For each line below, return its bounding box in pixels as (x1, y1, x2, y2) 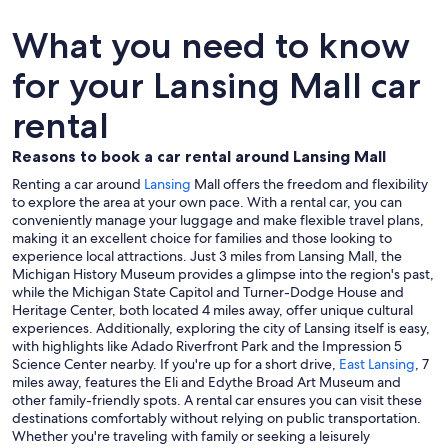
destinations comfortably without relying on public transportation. (12, 409, 421, 428)
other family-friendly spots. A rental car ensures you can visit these (12, 391, 422, 410)
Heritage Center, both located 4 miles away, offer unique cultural (12, 301, 413, 320)
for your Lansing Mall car (12, 64, 421, 108)
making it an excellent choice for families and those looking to (12, 229, 392, 248)
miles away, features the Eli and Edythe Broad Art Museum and (12, 373, 401, 392)
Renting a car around (12, 175, 144, 194)
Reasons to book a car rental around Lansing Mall (12, 146, 386, 167)
